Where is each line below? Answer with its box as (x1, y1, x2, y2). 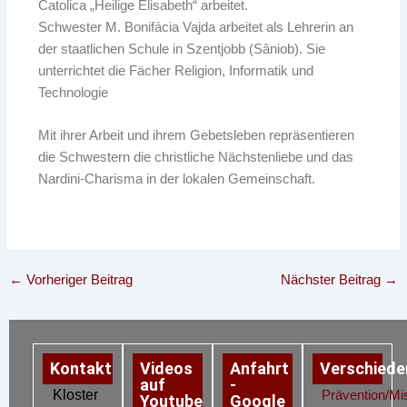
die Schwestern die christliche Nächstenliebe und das (38, 149, 354, 164)
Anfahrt (230, 359, 289, 378)
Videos (140, 359, 193, 378)
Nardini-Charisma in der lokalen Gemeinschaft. (38, 171, 316, 186)
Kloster (53, 387, 98, 402)
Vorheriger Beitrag (22, 272, 133, 287)
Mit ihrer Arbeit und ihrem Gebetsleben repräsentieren (38, 127, 355, 143)
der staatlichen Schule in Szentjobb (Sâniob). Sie (38, 41, 326, 56)
